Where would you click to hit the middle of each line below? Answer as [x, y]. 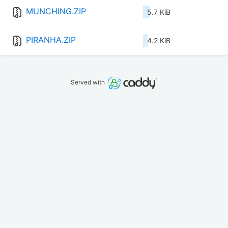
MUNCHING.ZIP [56, 11]
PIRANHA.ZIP [51, 40]
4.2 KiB [159, 41]
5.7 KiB [159, 12]
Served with [89, 82]
